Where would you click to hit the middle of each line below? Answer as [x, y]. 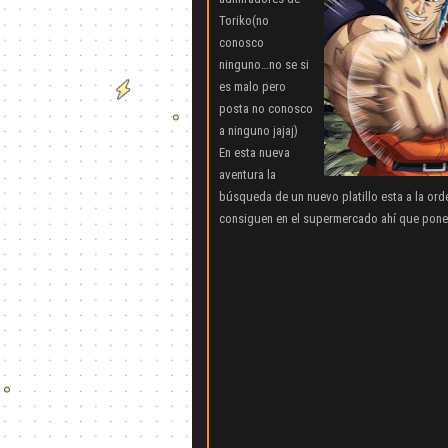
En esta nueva [254, 152]
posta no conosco [266, 108]
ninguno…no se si [264, 64]
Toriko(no [244, 20]
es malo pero [252, 86]
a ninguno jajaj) [258, 130]
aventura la [247, 174]
